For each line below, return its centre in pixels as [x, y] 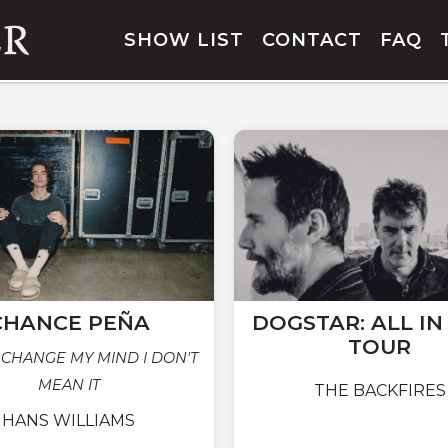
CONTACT [312, 40]
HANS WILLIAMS [68, 421]
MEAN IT [68, 385]
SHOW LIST [184, 40]
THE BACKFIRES [379, 391]
